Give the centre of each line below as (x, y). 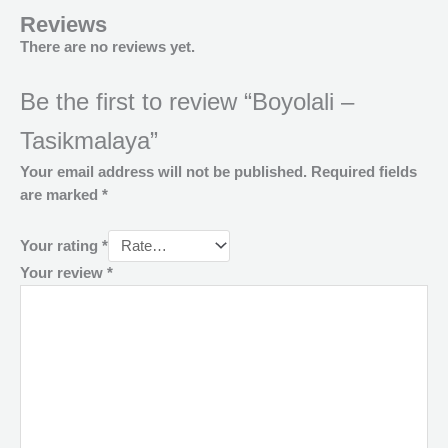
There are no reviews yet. (107, 47)
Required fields (364, 171)
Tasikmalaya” (89, 140)
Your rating (61, 246)
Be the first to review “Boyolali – (187, 101)
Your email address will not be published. (163, 171)
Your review (63, 273)
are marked (61, 194)
